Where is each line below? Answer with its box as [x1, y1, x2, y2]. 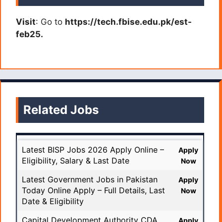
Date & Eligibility [22, 196, 84, 206]
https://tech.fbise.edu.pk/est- [65, 17, 192, 27]
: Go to [36, 17, 65, 27]
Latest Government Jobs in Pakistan [22, 174, 158, 184]
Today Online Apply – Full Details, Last [22, 185, 165, 195]
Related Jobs [23, 102, 99, 117]
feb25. [16, 29, 43, 40]
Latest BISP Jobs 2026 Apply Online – [22, 144, 164, 155]
